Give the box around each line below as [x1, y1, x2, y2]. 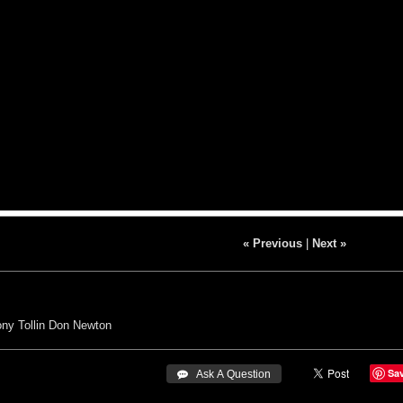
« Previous [242, 236, 302, 250]
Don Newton [49, 318, 112, 332]
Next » [311, 236, 346, 250]
